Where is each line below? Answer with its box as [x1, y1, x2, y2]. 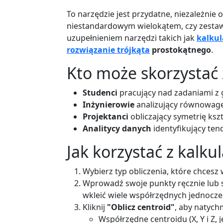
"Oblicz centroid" [107, 201, 175, 213]
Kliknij [83, 201, 107, 213]
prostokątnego [150, 44, 211, 55]
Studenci [83, 87, 117, 98]
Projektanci [83, 111, 128, 122]
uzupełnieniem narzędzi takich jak [67, 32, 197, 43]
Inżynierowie [83, 99, 134, 110]
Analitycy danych [83, 122, 151, 134]
